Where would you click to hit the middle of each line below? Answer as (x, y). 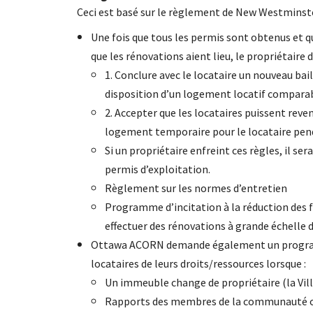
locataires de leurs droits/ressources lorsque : (198, 263)
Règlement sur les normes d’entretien (196, 188)
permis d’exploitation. (157, 169)
